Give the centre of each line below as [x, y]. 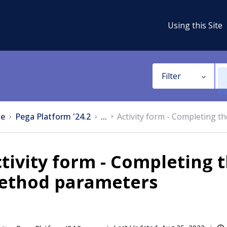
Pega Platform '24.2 [53, 117]
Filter [171, 76]
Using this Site [195, 25]
